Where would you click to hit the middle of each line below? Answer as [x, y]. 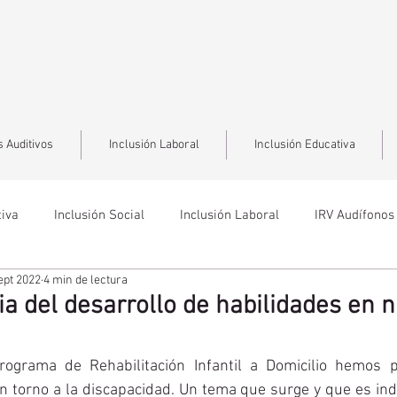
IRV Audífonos [354, 215]
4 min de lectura [86, 280]
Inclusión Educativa [304, 145]
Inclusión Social [99, 215]
